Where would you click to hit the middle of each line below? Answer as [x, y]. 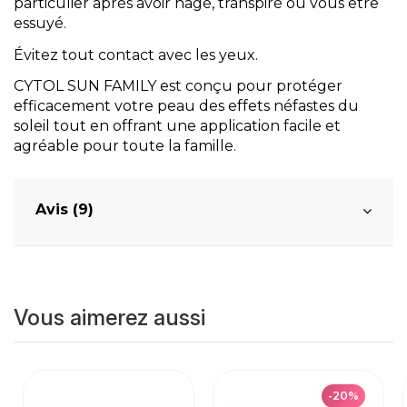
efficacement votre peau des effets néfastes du [186, 106]
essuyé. [40, 23]
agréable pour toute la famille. [125, 146]
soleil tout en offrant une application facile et [177, 126]
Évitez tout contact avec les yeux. [136, 55]
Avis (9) [65, 210]
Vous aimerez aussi [109, 318]
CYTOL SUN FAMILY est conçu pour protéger [178, 86]
